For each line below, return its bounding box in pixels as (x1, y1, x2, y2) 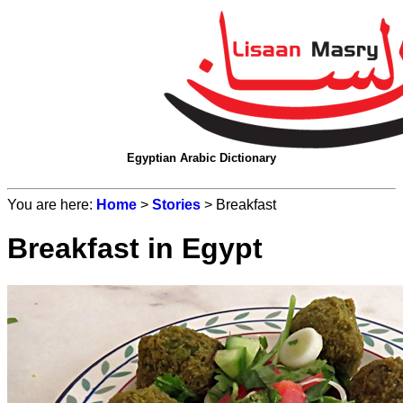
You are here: (7, 197, 96, 212)
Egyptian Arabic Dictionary (127, 151, 276, 165)
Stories (152, 197, 201, 212)
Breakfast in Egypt (7, 232, 263, 265)
